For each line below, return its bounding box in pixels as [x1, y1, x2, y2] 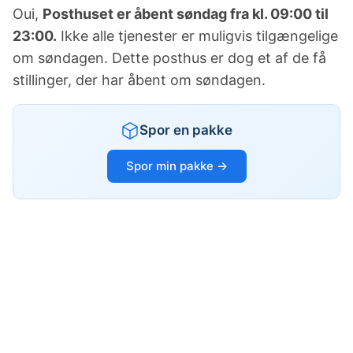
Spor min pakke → [125, 158, 228, 174]
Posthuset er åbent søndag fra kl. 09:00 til [43, 6, 329, 23]
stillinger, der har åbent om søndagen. [13, 72, 266, 89]
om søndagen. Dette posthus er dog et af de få [13, 50, 326, 67]
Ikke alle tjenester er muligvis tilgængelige [57, 28, 338, 45]
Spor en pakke [139, 122, 232, 139]
